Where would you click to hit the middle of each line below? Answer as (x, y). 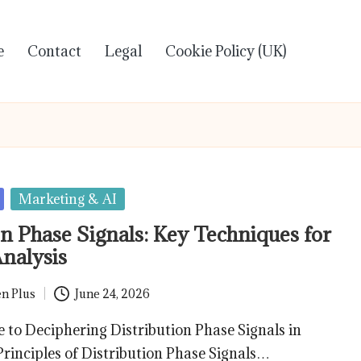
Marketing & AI (68, 199)
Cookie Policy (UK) (226, 51)
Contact (54, 51)
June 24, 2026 (112, 293)
